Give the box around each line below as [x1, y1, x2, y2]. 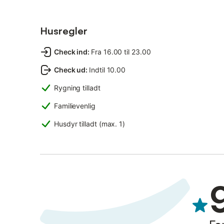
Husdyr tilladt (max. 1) [54, 119, 125, 128]
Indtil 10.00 [89, 65, 126, 74]
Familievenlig [54, 101, 95, 110]
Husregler [40, 24, 87, 37]
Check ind [54, 47, 88, 56]
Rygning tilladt [54, 83, 100, 92]
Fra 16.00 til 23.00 [91, 47, 151, 56]
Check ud [54, 65, 86, 74]
